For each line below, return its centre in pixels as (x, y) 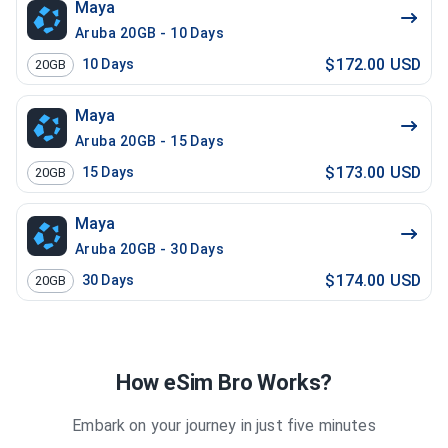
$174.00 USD (373, 280)
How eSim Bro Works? (224, 382)
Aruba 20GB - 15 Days (150, 141)
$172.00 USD (373, 64)
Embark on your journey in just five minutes (224, 425)
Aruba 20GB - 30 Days (150, 249)
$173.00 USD (373, 172)
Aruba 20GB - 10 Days (150, 33)
